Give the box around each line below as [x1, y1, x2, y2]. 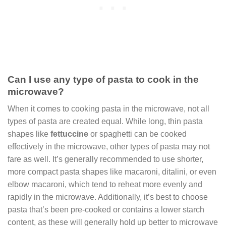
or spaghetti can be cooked [88, 130, 187, 139]
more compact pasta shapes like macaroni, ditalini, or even [8, 167, 216, 177]
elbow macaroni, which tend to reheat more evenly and [8, 180, 202, 189]
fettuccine [50, 130, 88, 139]
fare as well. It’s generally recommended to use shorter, [8, 155, 203, 164]
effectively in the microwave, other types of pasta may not [8, 142, 210, 151]
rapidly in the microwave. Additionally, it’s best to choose [8, 193, 208, 202]
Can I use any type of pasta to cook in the [8, 74, 199, 85]
